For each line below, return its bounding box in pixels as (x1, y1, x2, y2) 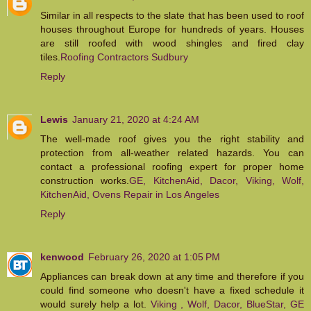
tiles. (40, 51, 60, 63)
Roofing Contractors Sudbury (60, 51, 188, 63)
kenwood (40, 251, 84, 263)
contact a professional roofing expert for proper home (40, 161, 304, 173)
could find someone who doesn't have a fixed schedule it (40, 285, 304, 296)
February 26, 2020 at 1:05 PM (88, 251, 220, 263)
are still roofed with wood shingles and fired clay (40, 37, 304, 49)
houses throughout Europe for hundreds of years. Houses (40, 24, 304, 35)
